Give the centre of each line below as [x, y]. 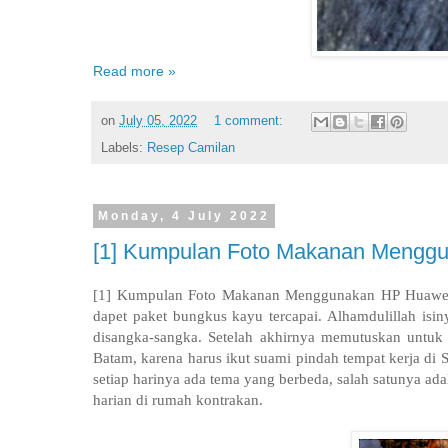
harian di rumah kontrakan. [178, 400]
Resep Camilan [191, 147]
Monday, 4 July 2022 [183, 215]
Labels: [124, 147]
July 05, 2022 [158, 121]
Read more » [134, 70]
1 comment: [250, 121]
